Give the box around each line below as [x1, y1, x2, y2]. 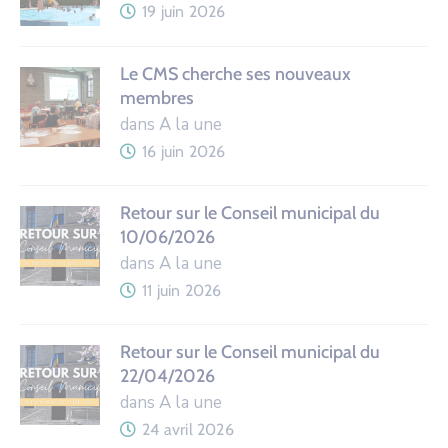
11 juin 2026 [142, 280, 222, 300]
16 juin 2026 [142, 141, 226, 161]
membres [120, 86, 194, 109]
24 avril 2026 [142, 419, 234, 439]
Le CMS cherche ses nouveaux [120, 62, 351, 85]
